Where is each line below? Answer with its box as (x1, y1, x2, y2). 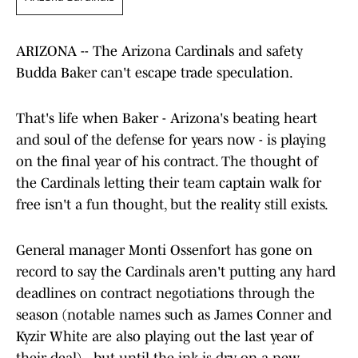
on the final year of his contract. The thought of (16, 153, 318, 170)
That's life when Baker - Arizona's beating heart (16, 110, 317, 127)
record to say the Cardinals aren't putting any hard (16, 264, 336, 280)
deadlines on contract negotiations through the (16, 285, 315, 302)
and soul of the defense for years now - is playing (16, 132, 326, 149)
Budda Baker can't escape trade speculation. (16, 65, 293, 82)
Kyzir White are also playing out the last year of (16, 328, 313, 345)
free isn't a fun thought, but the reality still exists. (16, 197, 328, 213)
